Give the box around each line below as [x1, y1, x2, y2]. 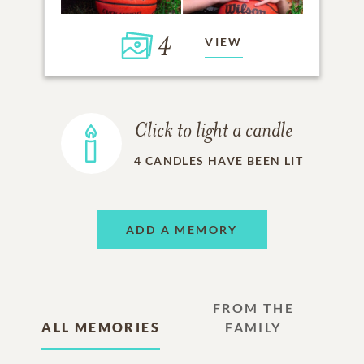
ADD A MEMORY [126, 223, 238, 237]
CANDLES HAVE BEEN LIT [145, 153, 304, 167]
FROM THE [212, 299, 294, 315]
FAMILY [225, 318, 282, 335]
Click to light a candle [133, 120, 292, 143]
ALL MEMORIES [41, 318, 160, 335]
